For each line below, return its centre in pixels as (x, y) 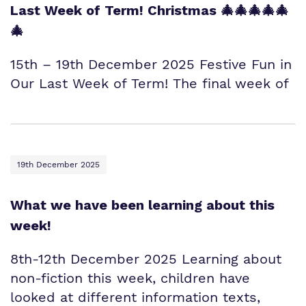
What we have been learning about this (142, 205)
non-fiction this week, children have (130, 278)
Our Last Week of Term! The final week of (150, 83)
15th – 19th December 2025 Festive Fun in (151, 64)
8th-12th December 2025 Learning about (146, 259)
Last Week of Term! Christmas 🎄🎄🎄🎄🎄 (150, 10)
